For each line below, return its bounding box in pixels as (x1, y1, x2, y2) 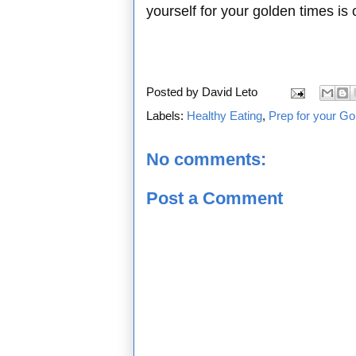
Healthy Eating (187, 109, 262, 123)
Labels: (146, 109, 187, 123)
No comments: (146, 149, 266, 170)
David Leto (202, 85, 257, 99)
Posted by (146, 85, 202, 99)
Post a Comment (146, 188, 283, 208)
